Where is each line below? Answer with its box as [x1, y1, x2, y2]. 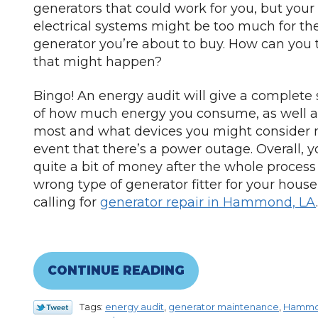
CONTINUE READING [48, 263, 185, 278]
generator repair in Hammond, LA [100, 194, 316, 211]
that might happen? [33, 54, 162, 70]
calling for [33, 194, 100, 211]
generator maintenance [168, 300, 279, 312]
